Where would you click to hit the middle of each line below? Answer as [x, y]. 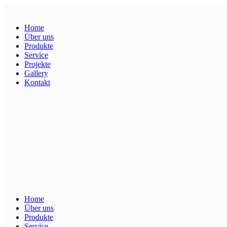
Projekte [37, 64]
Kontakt [37, 82]
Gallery [36, 73]
